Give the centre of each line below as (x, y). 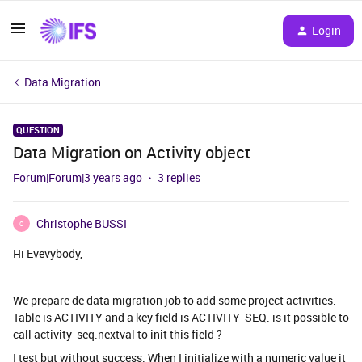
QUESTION (38, 130)
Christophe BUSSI (82, 223)
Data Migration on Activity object (132, 152)
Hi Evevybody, (48, 253)
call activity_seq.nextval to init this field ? (118, 334)
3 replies (179, 177)
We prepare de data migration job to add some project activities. (175, 300)
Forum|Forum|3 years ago (78, 177)
